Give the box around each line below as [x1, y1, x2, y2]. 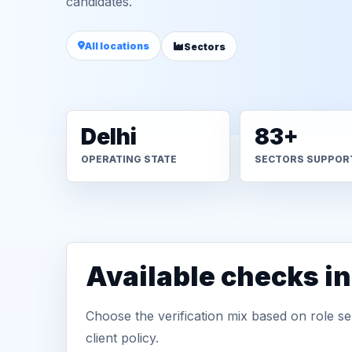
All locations [85, 39, 149, 52]
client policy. [86, 330, 159, 346]
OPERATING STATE [81, 153, 177, 165]
